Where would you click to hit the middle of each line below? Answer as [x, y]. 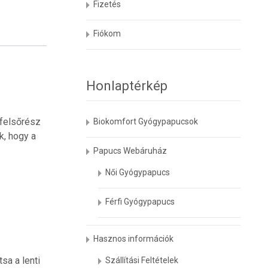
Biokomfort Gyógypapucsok [146, 121]
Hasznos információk [134, 239]
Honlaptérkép [127, 86]
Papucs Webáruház [130, 151]
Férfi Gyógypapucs [140, 202]
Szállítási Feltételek [142, 260]
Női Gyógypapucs [138, 172]
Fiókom [107, 33]
